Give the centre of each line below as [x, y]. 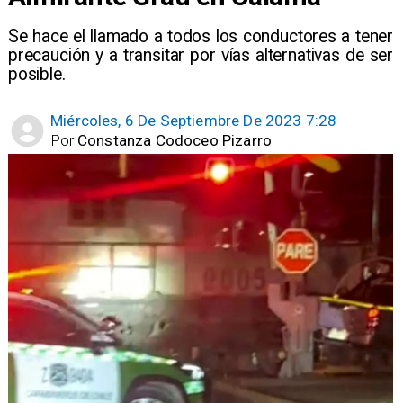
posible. [36, 74]
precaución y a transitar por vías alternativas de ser [201, 55]
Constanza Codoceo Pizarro [175, 140]
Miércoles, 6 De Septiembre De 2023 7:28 [194, 121]
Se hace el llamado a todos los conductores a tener [201, 36]
